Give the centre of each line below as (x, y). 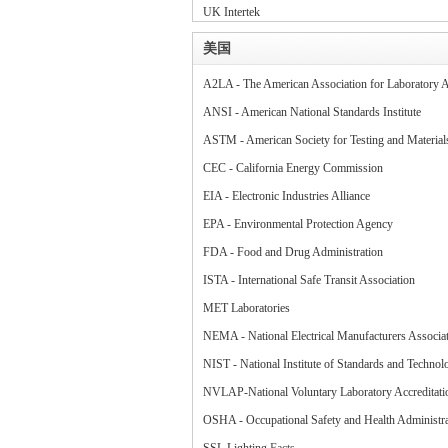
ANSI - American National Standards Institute (312, 112)
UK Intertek (231, 12)
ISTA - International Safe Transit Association (309, 280)
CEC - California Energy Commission (293, 168)
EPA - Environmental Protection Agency (298, 224)
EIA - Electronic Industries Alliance (286, 196)
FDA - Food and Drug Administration (293, 252)
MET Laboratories (246, 308)
